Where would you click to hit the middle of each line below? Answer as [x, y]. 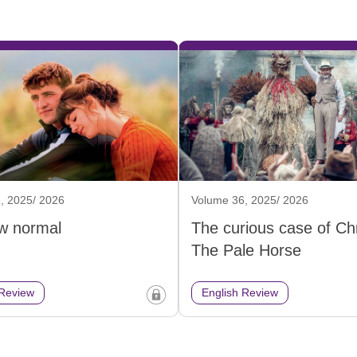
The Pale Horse [246, 251]
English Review [240, 293]
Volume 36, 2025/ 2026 [250, 200]
